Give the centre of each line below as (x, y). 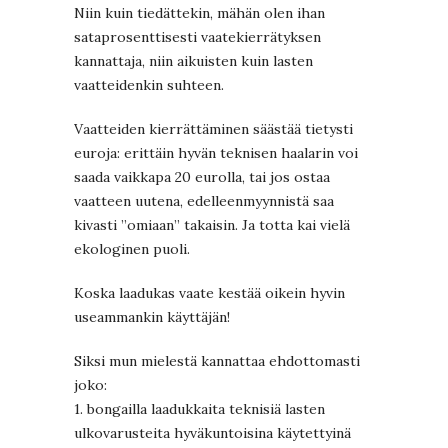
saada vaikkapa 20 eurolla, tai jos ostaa (202, 177)
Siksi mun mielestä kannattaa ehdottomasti (217, 361)
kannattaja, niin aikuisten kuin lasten (193, 61)
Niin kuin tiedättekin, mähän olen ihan (199, 13)
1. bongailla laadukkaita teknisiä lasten (199, 409)
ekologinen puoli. (132, 249)
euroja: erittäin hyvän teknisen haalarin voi (216, 153)
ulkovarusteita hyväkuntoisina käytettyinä (212, 433)
